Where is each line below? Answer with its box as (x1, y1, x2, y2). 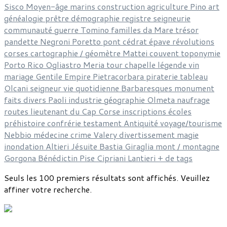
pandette (4, 35, 40, 47)
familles (111, 23, 143, 35)
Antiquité (124, 117, 160, 129)
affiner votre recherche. (4, 183, 92, 195)
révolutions (172, 35, 214, 47)
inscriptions (122, 105, 168, 117)
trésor (175, 23, 199, 35)
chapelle (125, 58, 158, 70)
